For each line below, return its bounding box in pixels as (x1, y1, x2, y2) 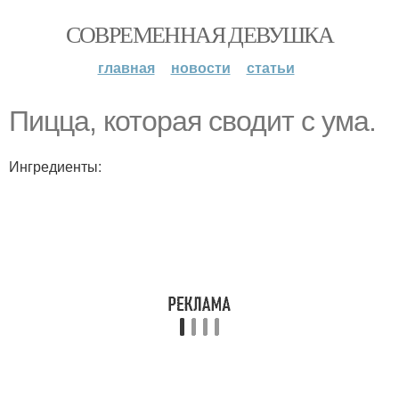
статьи (246, 57, 295, 77)
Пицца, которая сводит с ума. (9, 105, 376, 137)
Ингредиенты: (9, 156, 102, 176)
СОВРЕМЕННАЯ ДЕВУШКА (65, 19, 334, 49)
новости (170, 57, 231, 77)
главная (97, 57, 155, 77)
